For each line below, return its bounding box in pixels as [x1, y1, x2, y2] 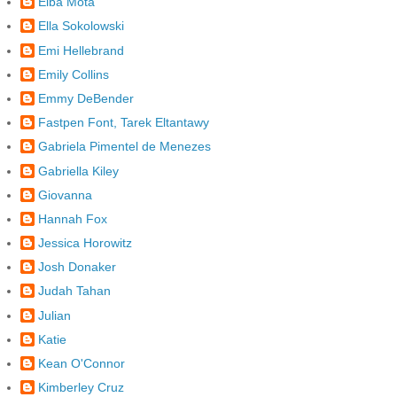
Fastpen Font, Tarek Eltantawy [38, 115, 209, 130]
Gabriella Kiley [38, 163, 119, 178]
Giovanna [38, 187, 92, 202]
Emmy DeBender [38, 90, 134, 105]
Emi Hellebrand [38, 43, 124, 58]
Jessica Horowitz [38, 236, 132, 251]
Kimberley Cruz [38, 380, 124, 395]
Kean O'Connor [38, 356, 125, 371]
